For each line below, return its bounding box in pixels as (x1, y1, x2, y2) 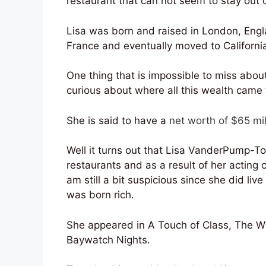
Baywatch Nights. (66, 233, 150, 246)
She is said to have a (66, 114, 169, 126)
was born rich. (66, 189, 134, 201)
